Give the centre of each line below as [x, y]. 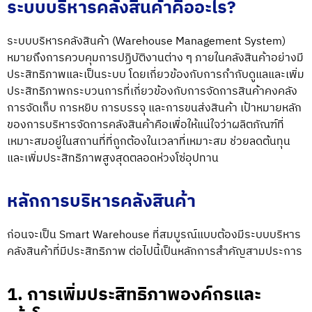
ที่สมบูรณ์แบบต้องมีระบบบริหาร [225, 235]
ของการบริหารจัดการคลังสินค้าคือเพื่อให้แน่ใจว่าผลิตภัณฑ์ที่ [146, 125]
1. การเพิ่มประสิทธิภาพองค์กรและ [134, 295]
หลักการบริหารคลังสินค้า [101, 202]
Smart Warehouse [104, 235]
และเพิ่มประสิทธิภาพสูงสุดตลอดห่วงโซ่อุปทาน [113, 158]
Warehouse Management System [199, 41]
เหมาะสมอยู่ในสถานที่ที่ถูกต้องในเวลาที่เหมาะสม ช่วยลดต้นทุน [149, 141]
